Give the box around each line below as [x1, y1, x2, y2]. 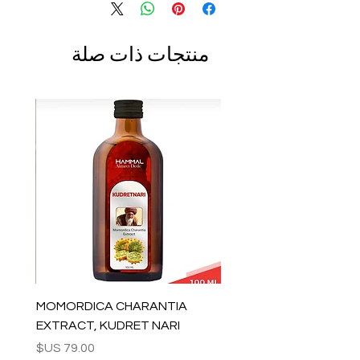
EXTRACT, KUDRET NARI [36, 318, 180, 332]
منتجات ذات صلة [72, 42, 209, 67]
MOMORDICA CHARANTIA [36, 299, 187, 313]
